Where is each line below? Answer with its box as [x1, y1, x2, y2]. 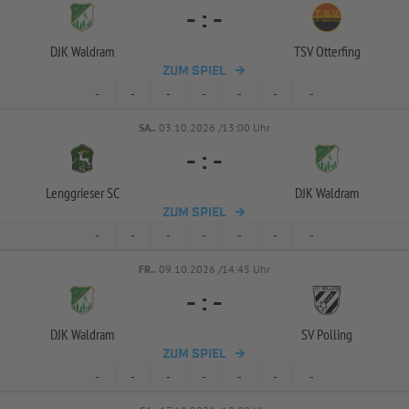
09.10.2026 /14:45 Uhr [159, 262, 270, 276]
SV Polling [301, 325, 352, 343]
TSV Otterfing [293, 42, 361, 60]
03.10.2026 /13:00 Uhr [159, 121, 270, 134]
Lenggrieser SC [45, 184, 120, 202]
